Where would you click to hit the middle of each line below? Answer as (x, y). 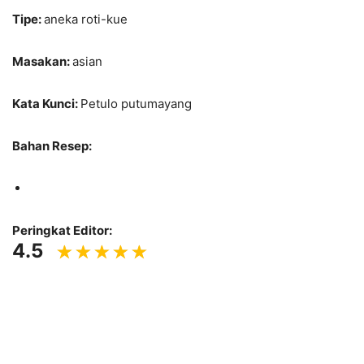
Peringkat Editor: (62, 231)
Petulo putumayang (136, 104)
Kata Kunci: (46, 104)
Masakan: (42, 62)
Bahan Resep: (52, 146)
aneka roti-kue (86, 19)
